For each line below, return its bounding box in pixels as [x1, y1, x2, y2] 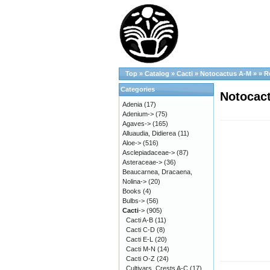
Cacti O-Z [126, 255, 155, 262]
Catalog [145, 70, 169, 77]
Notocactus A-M [200, 70, 251, 77]
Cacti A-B [126, 216, 153, 224]
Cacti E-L [126, 236, 153, 243]
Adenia [122, 101, 142, 108]
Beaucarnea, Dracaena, [122, 168, 192, 175]
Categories [121, 86, 155, 93]
